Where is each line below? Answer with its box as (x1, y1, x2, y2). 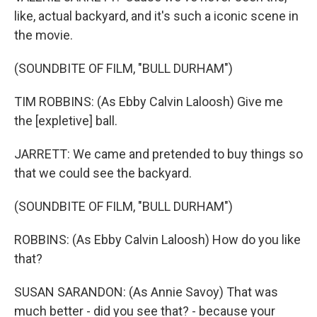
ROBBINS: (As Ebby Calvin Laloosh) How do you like (14, 232, 301, 247)
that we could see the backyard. (14, 166, 192, 180)
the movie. (14, 28, 73, 42)
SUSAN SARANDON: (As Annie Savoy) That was (14, 284, 278, 299)
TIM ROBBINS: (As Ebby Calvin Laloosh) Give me (14, 94, 283, 109)
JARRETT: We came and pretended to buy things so (14, 146, 303, 161)
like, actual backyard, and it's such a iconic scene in (14, 8, 299, 23)
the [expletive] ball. (14, 113, 117, 128)
